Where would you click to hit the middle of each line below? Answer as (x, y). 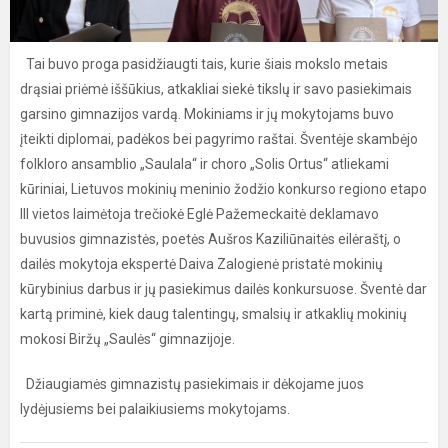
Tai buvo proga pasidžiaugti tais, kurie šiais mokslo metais (204, 64)
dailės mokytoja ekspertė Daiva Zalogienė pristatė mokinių (201, 264)
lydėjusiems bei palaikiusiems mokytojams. (155, 409)
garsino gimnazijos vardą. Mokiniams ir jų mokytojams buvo (207, 114)
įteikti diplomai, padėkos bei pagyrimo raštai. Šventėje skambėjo (219, 139)
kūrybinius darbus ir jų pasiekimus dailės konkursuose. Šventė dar (223, 289)
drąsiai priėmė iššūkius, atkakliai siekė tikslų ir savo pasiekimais (216, 89)
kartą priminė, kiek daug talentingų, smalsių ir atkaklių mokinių (213, 314)
